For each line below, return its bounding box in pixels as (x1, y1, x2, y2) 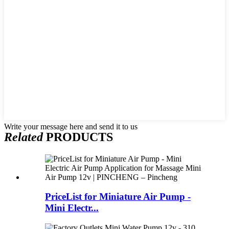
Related (4, 130, 43, 144)
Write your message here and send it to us (4, 122, 138, 131)
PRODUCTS (43, 130, 113, 144)
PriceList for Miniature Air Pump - (45, 191, 191, 202)
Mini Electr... (45, 202, 99, 214)
